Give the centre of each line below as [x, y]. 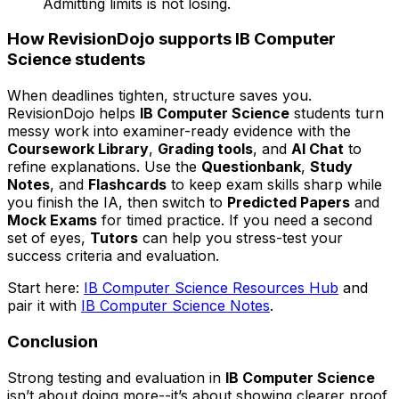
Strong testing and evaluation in [116, 377]
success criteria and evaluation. [113, 256]
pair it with [44, 306]
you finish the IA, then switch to [117, 203]
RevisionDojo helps [73, 114]
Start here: [45, 288]
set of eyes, [49, 238]
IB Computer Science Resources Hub [211, 288]
